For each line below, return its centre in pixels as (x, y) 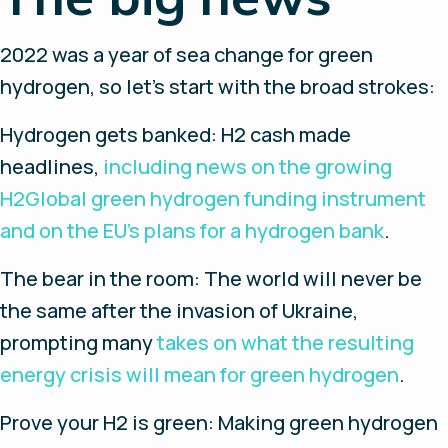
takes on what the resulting (285, 342)
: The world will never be (308, 278)
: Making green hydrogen (323, 422)
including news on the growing (247, 166)
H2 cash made (284, 134)
